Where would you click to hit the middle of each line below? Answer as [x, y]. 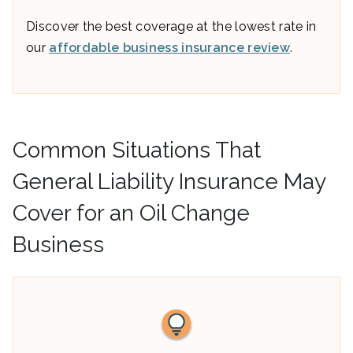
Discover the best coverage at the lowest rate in [171, 26]
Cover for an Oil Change [131, 213]
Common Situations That [137, 150]
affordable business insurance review [170, 47]
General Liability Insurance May [169, 181]
